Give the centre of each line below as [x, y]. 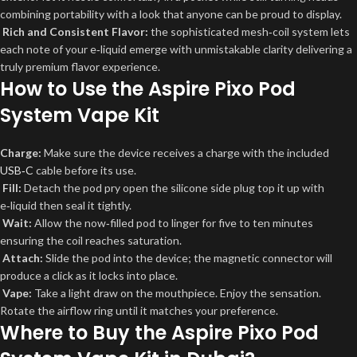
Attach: [23, 258]
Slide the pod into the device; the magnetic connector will [188, 258]
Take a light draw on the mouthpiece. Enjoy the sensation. [177, 293]
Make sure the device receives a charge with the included [185, 153]
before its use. [99, 170]
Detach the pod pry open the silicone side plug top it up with [173, 188]
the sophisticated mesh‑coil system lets [249, 31]
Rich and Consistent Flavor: [75, 31]
